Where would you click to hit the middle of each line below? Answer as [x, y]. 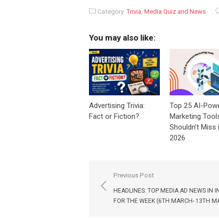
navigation [124, 190]
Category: [111, 11]
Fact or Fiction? [114, 116]
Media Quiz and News [175, 11]
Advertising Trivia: [117, 105]
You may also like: [122, 38]
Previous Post [134, 175]
